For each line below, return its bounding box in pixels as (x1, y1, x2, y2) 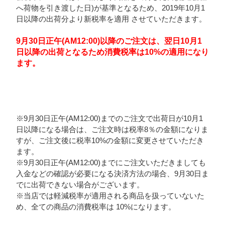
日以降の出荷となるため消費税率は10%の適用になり (16, 48, 209, 57)
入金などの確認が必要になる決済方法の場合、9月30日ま (16, 169, 209, 178)
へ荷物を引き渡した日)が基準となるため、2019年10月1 (16, 4, 205, 13)
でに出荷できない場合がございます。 (16, 180, 144, 189)
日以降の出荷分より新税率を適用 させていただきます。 (16, 15, 206, 24)
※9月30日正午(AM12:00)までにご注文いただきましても (16, 158, 206, 167)
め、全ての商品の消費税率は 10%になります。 (16, 202, 176, 211)
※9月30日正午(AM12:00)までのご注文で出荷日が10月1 (16, 114, 203, 123)
